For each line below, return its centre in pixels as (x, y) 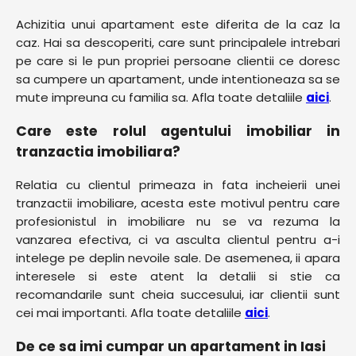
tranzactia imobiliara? (98, 151)
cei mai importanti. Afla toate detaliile (130, 313)
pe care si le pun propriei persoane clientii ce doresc (178, 61)
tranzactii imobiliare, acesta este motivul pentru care (178, 203)
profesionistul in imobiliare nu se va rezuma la (178, 222)
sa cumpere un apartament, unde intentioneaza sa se (178, 79)
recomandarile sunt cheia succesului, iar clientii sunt (178, 295)
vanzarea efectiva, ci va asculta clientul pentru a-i (178, 240)
